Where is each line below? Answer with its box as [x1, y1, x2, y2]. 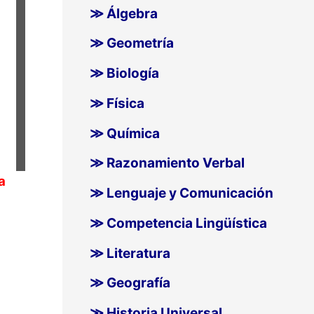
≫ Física [89, 95, 144, 111]
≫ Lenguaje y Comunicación [89, 185, 273, 202]
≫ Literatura [89, 245, 170, 261]
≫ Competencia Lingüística [89, 214, 267, 231]
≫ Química [89, 125, 160, 142]
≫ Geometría [89, 35, 174, 52]
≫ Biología [89, 65, 159, 82]
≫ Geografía [89, 275, 170, 292]
